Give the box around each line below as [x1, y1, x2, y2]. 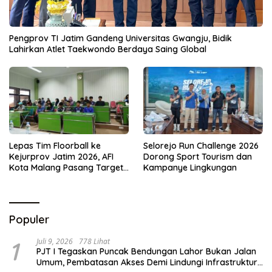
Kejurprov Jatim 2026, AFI [9, 151, 114, 162]
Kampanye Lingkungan [143, 161, 237, 173]
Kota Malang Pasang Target [9, 161, 123, 173]
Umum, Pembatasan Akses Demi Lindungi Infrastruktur [36, 256, 257, 268]
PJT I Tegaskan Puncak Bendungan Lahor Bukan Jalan [36, 245, 256, 257]
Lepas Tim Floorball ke [9, 140, 101, 151]
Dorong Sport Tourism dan [143, 151, 252, 162]
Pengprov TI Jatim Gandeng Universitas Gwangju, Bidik [9, 33, 232, 44]
